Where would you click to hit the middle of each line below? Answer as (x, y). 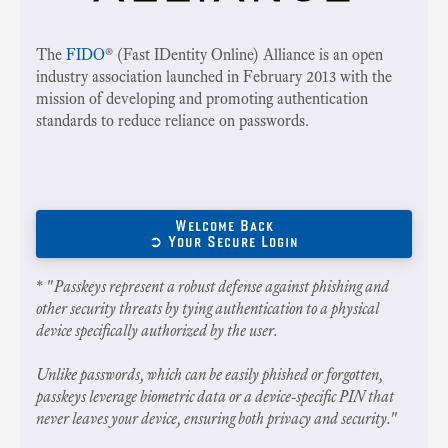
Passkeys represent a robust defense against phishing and (221, 286)
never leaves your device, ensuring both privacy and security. (213, 418)
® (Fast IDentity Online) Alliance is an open (244, 54)
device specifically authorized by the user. (157, 330)
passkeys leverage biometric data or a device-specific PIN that (215, 396)
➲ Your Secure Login (224, 241)
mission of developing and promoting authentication (202, 98)
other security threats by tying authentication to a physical (207, 308)
